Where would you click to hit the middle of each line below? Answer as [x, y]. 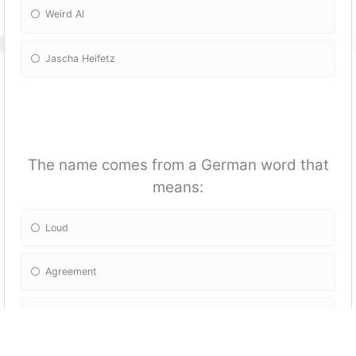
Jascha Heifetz [81, 58]
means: [178, 188]
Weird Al [65, 14]
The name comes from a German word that [178, 165]
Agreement [72, 272]
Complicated [75, 315]
